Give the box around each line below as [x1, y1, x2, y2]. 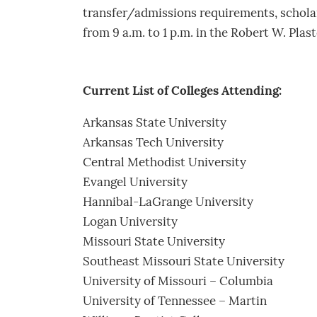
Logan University [83, 216, 178, 229]
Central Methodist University [83, 156, 246, 169]
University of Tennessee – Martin [83, 295, 267, 308]
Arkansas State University [83, 117, 226, 129]
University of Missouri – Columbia [83, 275, 273, 288]
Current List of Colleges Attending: [83, 85, 282, 98]
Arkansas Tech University [83, 137, 224, 149]
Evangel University [83, 176, 188, 189]
